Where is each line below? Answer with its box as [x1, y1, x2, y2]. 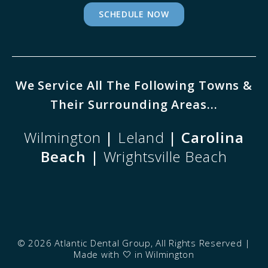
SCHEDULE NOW [99, 8, 169, 20]
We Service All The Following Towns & [15, 77, 253, 93]
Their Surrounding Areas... [50, 96, 218, 112]
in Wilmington [135, 248, 194, 261]
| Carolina [164, 127, 244, 148]
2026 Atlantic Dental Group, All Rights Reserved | [28, 237, 251, 249]
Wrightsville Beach [103, 147, 227, 167]
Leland [118, 127, 165, 148]
